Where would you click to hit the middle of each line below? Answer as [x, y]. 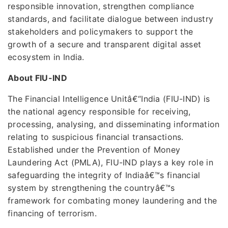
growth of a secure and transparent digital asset [105, 44]
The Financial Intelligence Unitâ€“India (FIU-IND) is [109, 98]
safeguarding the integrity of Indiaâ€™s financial [104, 175]
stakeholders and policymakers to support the [101, 31]
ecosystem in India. [46, 57]
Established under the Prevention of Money [94, 149]
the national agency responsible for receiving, [99, 111]
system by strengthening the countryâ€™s [91, 188]
